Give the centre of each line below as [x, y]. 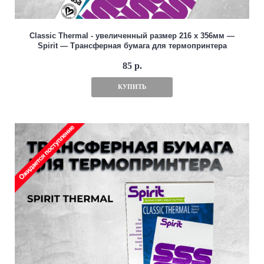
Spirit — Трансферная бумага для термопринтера [132, 46]
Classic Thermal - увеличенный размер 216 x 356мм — [132, 36]
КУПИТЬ [132, 87]
